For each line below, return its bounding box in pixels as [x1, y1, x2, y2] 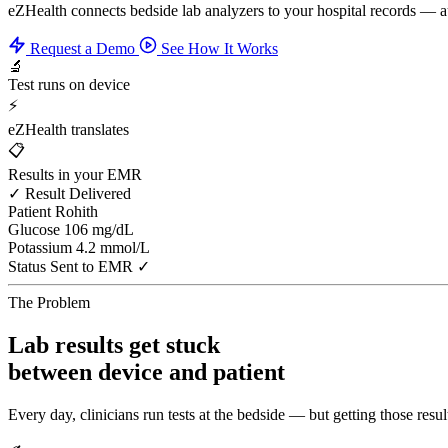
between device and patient [8, 358, 285, 385]
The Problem [8, 293, 90, 311]
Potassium [8, 238, 72, 256]
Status [8, 257, 46, 275]
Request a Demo [26, 39, 139, 57]
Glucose [8, 220, 60, 238]
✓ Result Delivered [8, 184, 131, 202]
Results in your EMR [8, 165, 142, 183]
